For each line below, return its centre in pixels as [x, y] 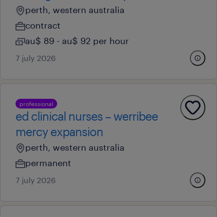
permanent [48, 163]
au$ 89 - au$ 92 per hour [77, 41]
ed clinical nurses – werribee [87, 116]
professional [36, 104]
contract [43, 25]
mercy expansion [59, 132]
